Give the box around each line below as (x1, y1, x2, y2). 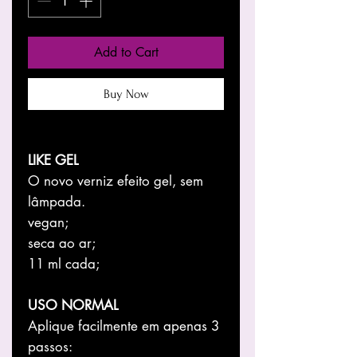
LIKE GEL (28, 151, 78, 169)
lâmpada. (28, 192, 85, 210)
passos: (28, 337, 73, 355)
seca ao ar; (28, 233, 96, 252)
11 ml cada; (28, 254, 100, 273)
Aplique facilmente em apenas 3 (28, 316, 219, 335)
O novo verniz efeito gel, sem (28, 171, 203, 190)
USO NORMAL (28, 296, 118, 314)
